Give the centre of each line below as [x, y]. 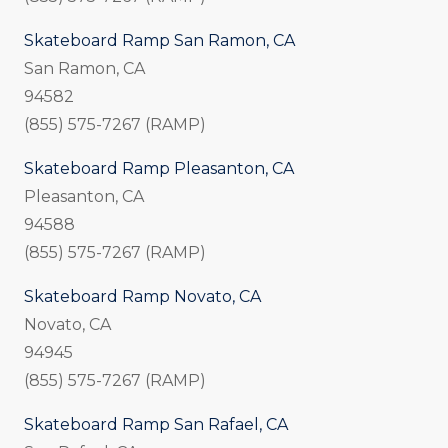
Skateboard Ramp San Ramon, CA [159, 41]
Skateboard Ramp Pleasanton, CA [159, 169]
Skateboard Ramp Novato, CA [142, 297]
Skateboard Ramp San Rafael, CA [156, 425]
